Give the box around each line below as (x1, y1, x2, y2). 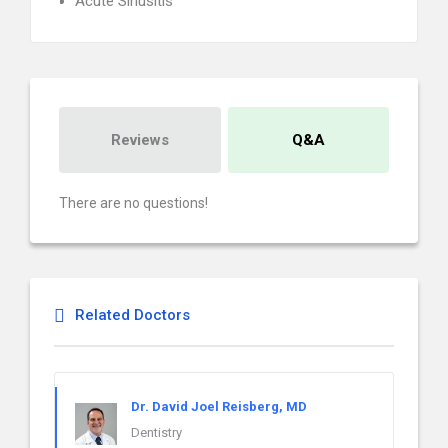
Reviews (110, 131, 169, 149)
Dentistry (131, 425, 182, 440)
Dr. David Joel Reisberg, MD (131, 399, 307, 414)
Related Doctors (75, 306, 190, 324)
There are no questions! (59, 195, 208, 211)
